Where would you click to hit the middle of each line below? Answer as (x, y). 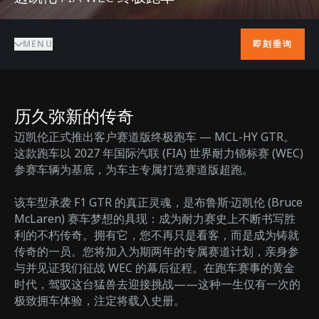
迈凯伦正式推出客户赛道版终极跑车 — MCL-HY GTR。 (155, 137)
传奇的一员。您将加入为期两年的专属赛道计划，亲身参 (157, 251)
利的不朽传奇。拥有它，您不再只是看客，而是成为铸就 (157, 235)
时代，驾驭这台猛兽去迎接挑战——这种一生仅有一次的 (157, 284)
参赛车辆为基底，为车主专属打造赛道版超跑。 (134, 169)
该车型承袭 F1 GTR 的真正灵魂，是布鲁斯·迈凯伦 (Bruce (158, 202)
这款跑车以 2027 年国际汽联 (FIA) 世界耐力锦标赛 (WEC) (159, 153)
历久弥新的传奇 (74, 116)
